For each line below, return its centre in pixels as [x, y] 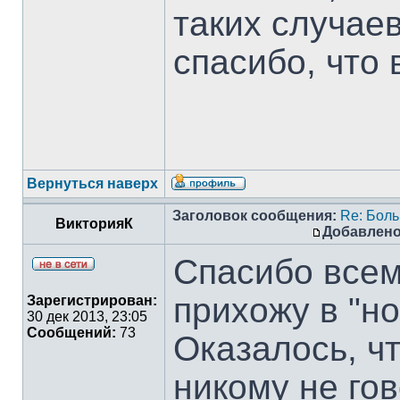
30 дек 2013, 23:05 [87, 317]
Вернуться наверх [92, 183]
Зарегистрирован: [92, 300]
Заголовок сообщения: [254, 216]
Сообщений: [71, 333]
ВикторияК [94, 224]
